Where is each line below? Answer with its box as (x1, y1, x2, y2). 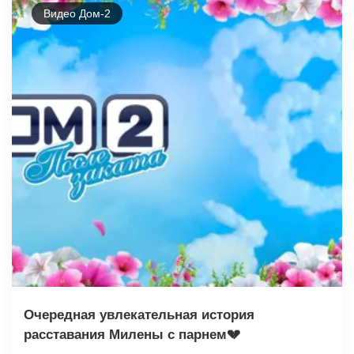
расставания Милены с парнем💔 (24, 326, 240, 342)
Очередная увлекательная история (24, 307, 254, 322)
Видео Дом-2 (43, 6, 111, 20)
